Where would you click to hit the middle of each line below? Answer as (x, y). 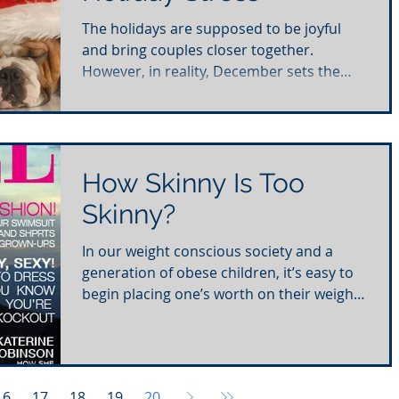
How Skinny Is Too (193, 183)
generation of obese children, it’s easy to (218, 272)
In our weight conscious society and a (208, 251)
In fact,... (110, 315)
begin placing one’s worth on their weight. (222, 293)
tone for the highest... (154, 92)
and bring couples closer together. (198, 49)
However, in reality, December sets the (211, 71)
